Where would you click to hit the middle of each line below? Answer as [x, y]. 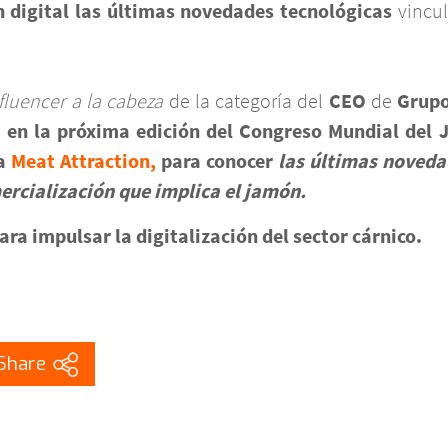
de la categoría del [248, 100]
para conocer [217, 160]
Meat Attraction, [83, 160]
